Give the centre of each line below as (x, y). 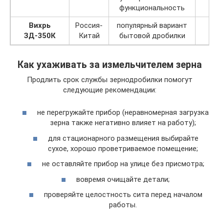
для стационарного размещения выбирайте (123, 138)
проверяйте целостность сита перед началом (123, 195)
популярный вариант (152, 25)
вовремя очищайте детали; (123, 179)
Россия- (89, 25)
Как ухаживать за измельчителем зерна (109, 65)
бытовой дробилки (152, 35)
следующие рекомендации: (109, 90)
